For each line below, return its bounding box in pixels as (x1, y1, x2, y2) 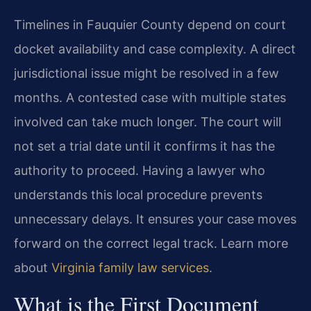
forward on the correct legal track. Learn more (14, 235, 288, 251)
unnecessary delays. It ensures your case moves (14, 211, 296, 226)
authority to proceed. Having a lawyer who (14, 162, 265, 178)
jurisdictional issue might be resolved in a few (14, 65, 279, 81)
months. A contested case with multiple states (14, 90, 286, 105)
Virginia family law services (51, 260, 209, 275)
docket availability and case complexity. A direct (14, 41, 296, 56)
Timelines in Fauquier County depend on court (14, 17, 286, 32)
